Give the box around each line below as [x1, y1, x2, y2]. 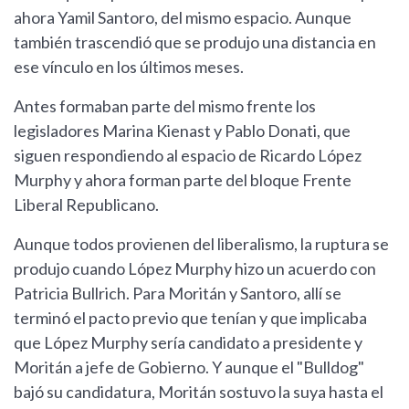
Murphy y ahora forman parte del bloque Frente [14, 170, 351, 191]
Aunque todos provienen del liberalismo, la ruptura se [14, 234, 389, 255]
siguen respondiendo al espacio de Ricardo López [14, 145, 362, 166]
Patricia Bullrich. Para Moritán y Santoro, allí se [14, 283, 341, 304]
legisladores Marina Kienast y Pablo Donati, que [14, 121, 351, 142]
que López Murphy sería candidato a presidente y [14, 332, 362, 353]
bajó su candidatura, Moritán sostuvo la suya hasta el [14, 382, 383, 403]
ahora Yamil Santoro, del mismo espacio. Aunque [14, 7, 351, 28]
